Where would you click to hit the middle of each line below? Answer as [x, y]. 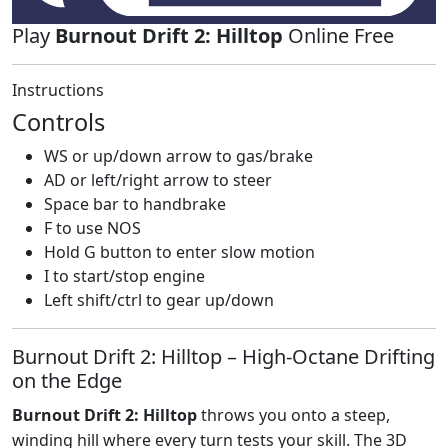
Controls [58, 121]
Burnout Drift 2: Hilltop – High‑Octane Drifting [223, 356]
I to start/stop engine [124, 275]
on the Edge [67, 380]
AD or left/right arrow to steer [158, 179]
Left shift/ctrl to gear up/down [159, 299]
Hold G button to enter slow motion [179, 251]
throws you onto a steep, [293, 414]
